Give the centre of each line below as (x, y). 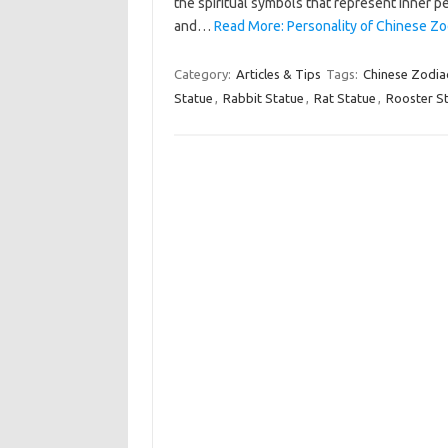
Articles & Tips (278, 74)
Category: (203, 74)
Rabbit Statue (263, 98)
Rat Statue (344, 98)
